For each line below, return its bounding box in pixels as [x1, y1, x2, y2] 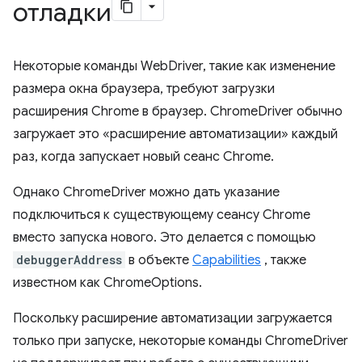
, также [261, 252, 306, 268]
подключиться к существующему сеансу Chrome [13, 207, 310, 223]
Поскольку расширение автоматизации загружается [13, 310, 332, 326]
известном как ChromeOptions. [13, 275, 202, 291]
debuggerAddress [16, 252, 122, 267]
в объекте [125, 252, 192, 268]
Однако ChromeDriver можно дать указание [13, 184, 280, 200]
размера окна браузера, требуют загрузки [13, 81, 275, 97]
